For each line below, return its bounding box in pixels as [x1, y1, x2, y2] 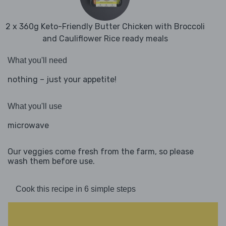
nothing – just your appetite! [8, 75, 117, 85]
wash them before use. [8, 156, 95, 166]
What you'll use [8, 102, 62, 111]
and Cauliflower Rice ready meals [42, 34, 168, 44]
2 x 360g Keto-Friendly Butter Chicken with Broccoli [5, 22, 205, 32]
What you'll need [8, 56, 67, 65]
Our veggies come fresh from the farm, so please [8, 147, 194, 157]
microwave [8, 121, 49, 131]
